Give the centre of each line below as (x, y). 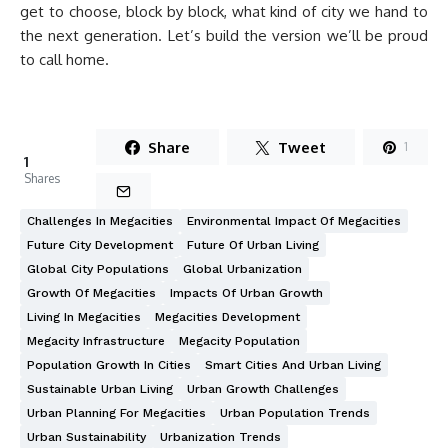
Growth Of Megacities (91, 293)
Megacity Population (239, 341)
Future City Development (100, 245)
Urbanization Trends (220, 437)
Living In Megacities (84, 317)
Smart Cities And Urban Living (293, 365)
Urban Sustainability (86, 437)
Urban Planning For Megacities (116, 413)
